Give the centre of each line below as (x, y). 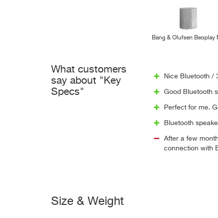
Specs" (68, 92)
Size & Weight (88, 201)
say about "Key (86, 81)
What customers (89, 70)
